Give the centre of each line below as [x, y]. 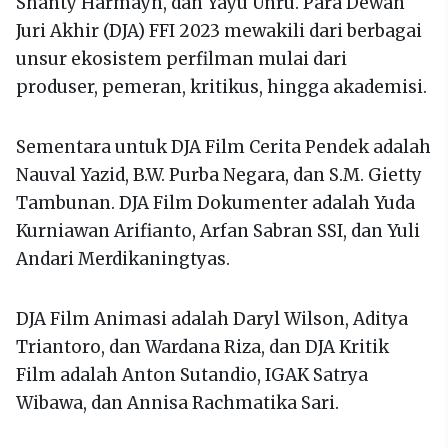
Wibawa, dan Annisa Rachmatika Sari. [177, 402]
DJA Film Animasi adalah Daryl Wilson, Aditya [212, 318]
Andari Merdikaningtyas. [123, 258]
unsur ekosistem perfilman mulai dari [181, 58]
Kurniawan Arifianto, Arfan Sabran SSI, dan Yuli [218, 230]
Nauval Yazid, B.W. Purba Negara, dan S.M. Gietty [219, 174]
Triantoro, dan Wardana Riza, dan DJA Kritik [202, 346]
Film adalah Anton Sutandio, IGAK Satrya [192, 374]
